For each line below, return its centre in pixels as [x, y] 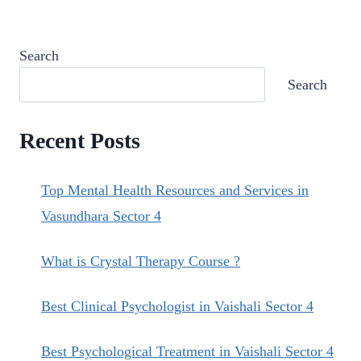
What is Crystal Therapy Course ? [141, 261]
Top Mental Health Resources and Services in [175, 190]
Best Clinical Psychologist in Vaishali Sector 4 [177, 306]
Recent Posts [80, 140]
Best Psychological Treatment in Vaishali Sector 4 [187, 351]
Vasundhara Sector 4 [101, 216]
